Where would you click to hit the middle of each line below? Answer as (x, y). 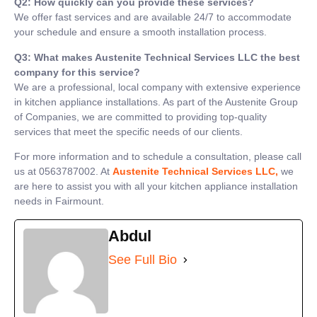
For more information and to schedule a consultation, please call (158, 157)
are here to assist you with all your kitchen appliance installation (156, 186)
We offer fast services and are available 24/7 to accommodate (153, 17)
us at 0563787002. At (63, 172)
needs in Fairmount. (59, 201)
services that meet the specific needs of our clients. (128, 131)
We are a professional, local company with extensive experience (157, 87)
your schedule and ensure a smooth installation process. (140, 32)
